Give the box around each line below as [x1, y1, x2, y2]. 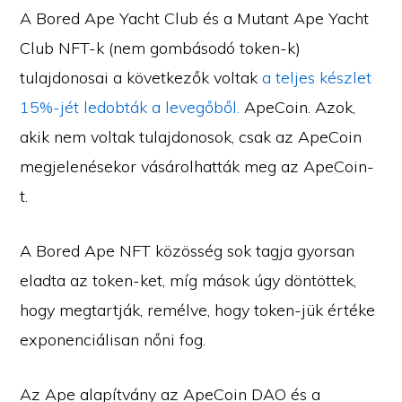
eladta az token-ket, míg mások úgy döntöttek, [20, 270, 357, 291]
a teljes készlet [262, 67, 372, 88]
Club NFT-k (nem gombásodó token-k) [20, 38, 301, 58]
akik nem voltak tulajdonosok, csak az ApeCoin [20, 127, 363, 147]
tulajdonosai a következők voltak [20, 67, 263, 88]
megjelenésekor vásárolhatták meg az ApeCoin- [20, 156, 375, 177]
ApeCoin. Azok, [240, 97, 356, 118]
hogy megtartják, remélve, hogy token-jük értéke [20, 300, 376, 320]
